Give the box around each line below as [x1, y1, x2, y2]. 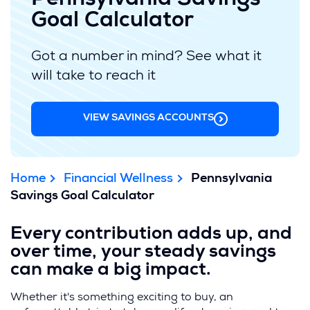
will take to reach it [31, 69, 156, 84]
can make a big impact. [10, 261, 211, 280]
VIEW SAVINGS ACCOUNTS [82, 113, 214, 124]
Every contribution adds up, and [10, 225, 292, 244]
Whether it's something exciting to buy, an [10, 292, 233, 304]
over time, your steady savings [10, 243, 276, 262]
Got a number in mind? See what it [31, 50, 262, 64]
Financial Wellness [64, 172, 173, 185]
